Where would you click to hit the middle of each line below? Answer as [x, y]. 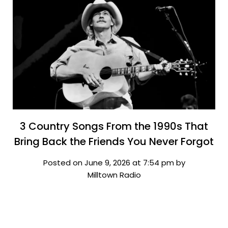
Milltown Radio [114, 175]
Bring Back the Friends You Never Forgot [114, 141]
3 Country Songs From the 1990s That [114, 126]
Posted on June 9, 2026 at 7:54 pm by [114, 162]
